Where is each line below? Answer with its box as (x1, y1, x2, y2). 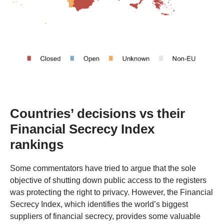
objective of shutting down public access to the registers (10, 176, 206, 185)
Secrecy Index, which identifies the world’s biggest (10, 200, 188, 209)
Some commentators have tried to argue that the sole (10, 164, 196, 173)
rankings (10, 137, 63, 152)
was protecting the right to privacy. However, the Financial (10, 188, 213, 197)
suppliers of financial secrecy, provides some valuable (10, 212, 200, 221)
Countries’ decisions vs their (10, 106, 185, 121)
